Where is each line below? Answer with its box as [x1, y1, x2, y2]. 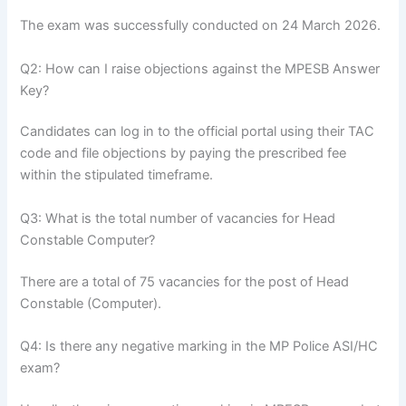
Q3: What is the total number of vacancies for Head [20, 209, 336, 227]
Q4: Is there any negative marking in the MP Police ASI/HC [20, 337, 379, 354]
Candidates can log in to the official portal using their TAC [20, 123, 375, 140]
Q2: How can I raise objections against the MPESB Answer [20, 60, 381, 77]
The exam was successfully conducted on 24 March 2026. [20, 17, 382, 34]
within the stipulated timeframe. [20, 167, 214, 184]
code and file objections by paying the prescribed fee [20, 145, 347, 162]
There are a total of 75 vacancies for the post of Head [20, 273, 350, 290]
